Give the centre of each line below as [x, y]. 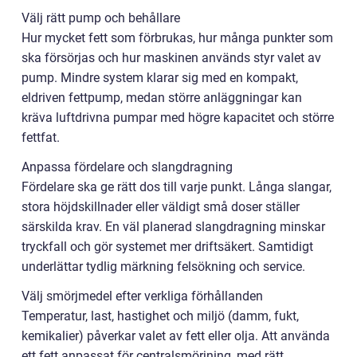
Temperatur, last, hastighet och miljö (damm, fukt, [160, 316]
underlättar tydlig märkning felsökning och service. [163, 267]
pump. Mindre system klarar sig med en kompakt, [160, 78]
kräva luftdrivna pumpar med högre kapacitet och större [178, 118]
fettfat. [41, 137]
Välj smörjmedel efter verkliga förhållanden [142, 296]
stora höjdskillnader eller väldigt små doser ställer [161, 207]
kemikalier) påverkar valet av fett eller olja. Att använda [176, 336]
